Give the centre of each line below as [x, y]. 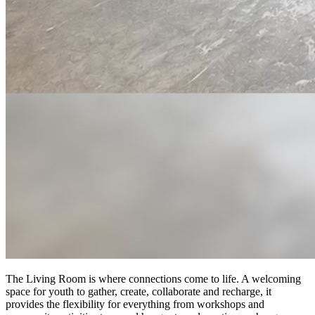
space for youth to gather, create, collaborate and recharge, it [139, 291]
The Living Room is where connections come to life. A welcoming [153, 278]
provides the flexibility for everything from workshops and [135, 304]
